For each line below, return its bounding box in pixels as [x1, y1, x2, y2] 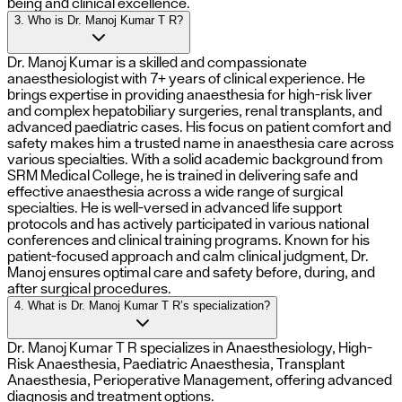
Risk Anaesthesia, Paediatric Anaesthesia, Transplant [7, 355, 345, 372]
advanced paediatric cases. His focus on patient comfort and [7, 118, 391, 135]
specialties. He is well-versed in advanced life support [7, 199, 342, 216]
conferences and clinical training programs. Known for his [7, 232, 370, 249]
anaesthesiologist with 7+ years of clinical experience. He [7, 70, 365, 87]
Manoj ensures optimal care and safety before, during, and [7, 264, 375, 281]
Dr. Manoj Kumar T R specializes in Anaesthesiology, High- [7, 339, 372, 356]
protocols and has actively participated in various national [7, 215, 369, 232]
